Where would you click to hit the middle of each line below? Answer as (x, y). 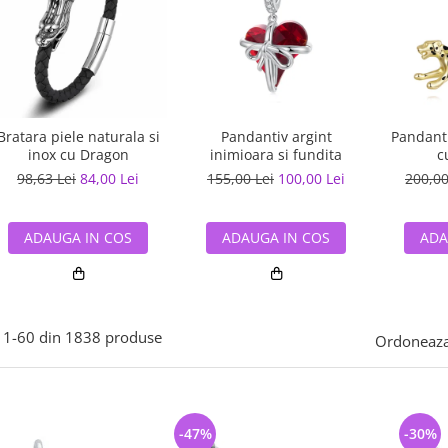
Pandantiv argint (276, 136)
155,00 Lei (240, 178)
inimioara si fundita (276, 154)
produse (133, 337)
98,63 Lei (46, 178)
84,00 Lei (109, 178)
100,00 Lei (311, 178)
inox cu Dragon (78, 154)
